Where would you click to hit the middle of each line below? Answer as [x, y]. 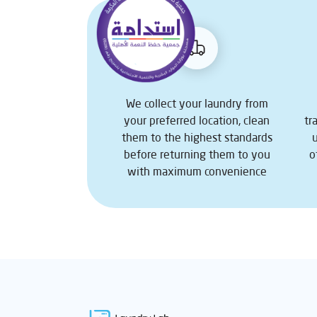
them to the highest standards [197, 137]
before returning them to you [197, 154]
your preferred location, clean [197, 120]
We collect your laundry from [197, 103]
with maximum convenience [197, 171]
